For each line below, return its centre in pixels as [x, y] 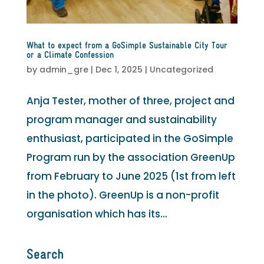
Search [45, 255]
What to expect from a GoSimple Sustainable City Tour [127, 46]
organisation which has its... [97, 214]
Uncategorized [181, 69]
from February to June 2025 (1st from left [131, 176]
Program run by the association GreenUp [131, 157]
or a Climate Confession [70, 55]
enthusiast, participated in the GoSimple [130, 138]
